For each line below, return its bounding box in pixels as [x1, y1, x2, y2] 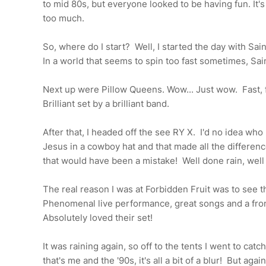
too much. [43, 12, 84, 24]
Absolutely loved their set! [43, 212, 153, 224]
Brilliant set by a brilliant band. [43, 98, 169, 110]
